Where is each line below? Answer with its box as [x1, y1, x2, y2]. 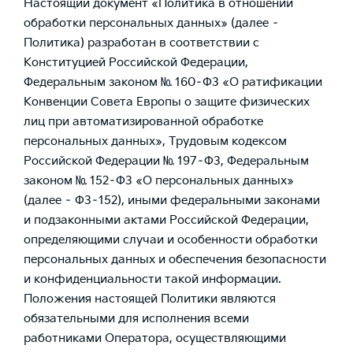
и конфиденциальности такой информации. [24, 272, 281, 287]
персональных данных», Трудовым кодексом [24, 134, 287, 149]
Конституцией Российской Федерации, [24, 55, 248, 70]
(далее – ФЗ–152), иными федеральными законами [24, 193, 320, 208]
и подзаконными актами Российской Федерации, [24, 213, 309, 228]
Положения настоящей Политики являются [24, 292, 276, 307]
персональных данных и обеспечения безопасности [24, 252, 326, 267]
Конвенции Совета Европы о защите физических [24, 95, 310, 110]
